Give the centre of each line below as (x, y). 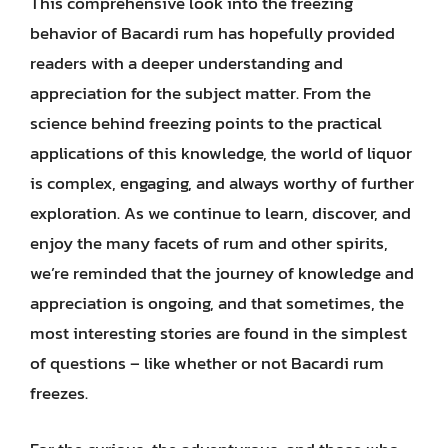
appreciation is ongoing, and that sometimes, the (217, 303)
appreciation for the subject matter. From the (200, 93)
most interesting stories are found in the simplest (218, 333)
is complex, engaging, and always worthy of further (222, 183)
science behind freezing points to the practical (206, 123)
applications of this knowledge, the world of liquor (221, 153)
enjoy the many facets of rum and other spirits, (209, 243)
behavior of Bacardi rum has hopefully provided (212, 33)
